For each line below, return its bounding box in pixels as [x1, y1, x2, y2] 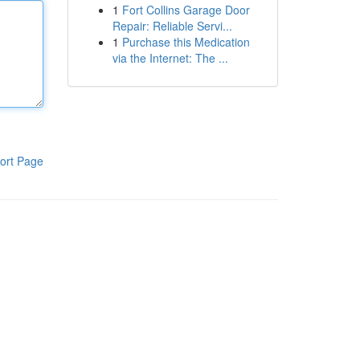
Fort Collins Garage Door [121, 2, 250, 18]
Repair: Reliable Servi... [112, 18, 232, 34]
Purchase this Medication [121, 34, 250, 50]
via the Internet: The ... [112, 50, 228, 66]
